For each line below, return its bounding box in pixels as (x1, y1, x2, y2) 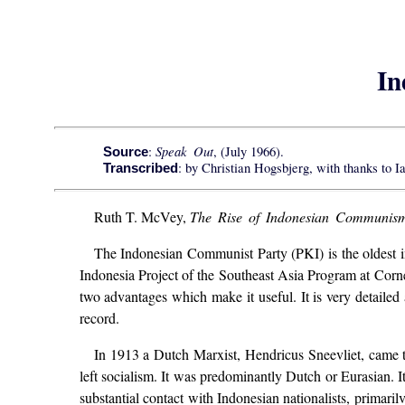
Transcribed (103, 160, 179, 175)
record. (79, 308, 119, 328)
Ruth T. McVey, (93, 207, 190, 227)
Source (103, 144, 149, 159)
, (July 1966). (213, 142, 285, 160)
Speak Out (155, 141, 214, 160)
